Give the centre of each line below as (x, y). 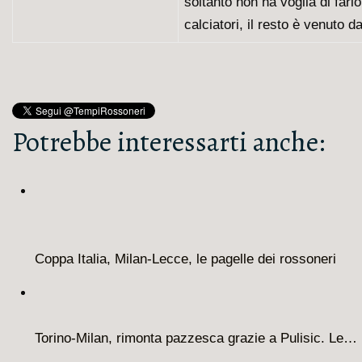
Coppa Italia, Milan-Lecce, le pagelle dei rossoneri (185, 259)
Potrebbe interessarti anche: (168, 142)
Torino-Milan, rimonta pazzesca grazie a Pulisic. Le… (196, 338)
